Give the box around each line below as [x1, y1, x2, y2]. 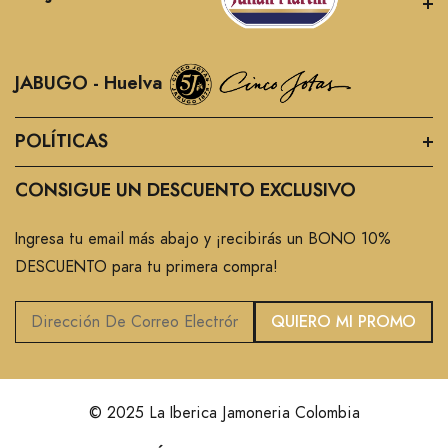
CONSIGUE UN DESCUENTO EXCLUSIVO [15, 182, 356, 201]
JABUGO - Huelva [15, 74, 168, 93]
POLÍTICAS [15, 133, 108, 152]
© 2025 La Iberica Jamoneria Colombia [88, 405, 360, 422]
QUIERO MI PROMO [271, 314, 416, 331]
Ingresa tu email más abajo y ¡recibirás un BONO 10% [15, 231, 391, 248]
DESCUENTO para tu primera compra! [15, 259, 278, 276]
